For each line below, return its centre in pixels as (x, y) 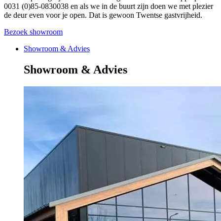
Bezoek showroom (33, 32)
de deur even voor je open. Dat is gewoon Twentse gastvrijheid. (103, 15)
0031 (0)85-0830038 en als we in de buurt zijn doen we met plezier (109, 6)
